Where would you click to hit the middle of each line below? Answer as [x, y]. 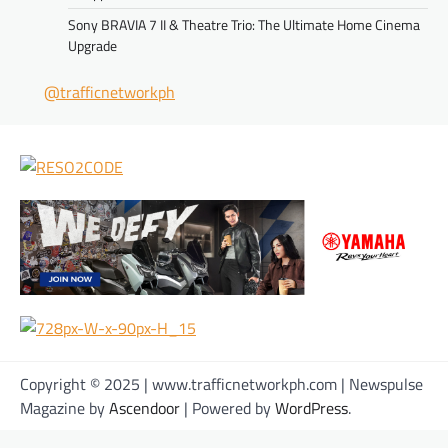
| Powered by [227, 407]
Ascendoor [144, 407]
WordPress [311, 407]
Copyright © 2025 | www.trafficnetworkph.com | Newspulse [221, 383]
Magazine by [64, 407]
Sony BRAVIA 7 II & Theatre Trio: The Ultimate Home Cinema [244, 25]
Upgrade [92, 46]
